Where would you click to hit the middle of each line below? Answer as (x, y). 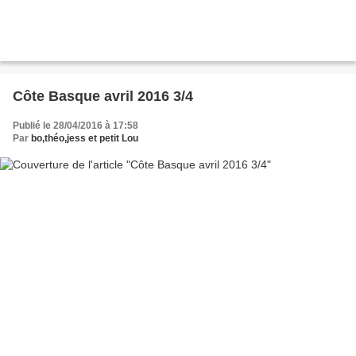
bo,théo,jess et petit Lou (85, 138)
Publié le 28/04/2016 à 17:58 (75, 125)
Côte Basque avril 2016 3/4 (183, 96)
